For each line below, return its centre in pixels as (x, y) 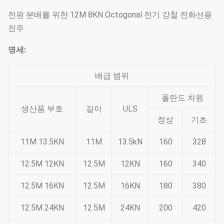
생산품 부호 (42, 109)
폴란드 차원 (182, 98)
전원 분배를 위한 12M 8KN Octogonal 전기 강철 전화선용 (110, 15)
